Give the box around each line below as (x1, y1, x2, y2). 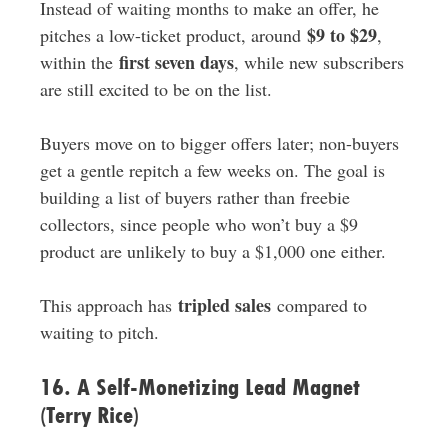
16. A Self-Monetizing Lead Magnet (39, 374, 360, 401)
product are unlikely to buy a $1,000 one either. (39, 239, 386, 264)
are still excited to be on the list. (39, 77, 272, 102)
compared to (270, 293, 367, 318)
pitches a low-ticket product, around (39, 23, 307, 48)
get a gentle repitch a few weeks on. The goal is (39, 158, 385, 183)
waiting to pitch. (39, 320, 159, 345)
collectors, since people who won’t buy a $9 (39, 212, 358, 237)
